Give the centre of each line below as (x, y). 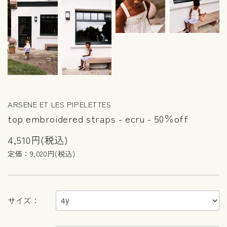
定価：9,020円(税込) (42, 153)
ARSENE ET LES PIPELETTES (60, 104)
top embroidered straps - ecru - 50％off (98, 118)
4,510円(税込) (38, 139)
